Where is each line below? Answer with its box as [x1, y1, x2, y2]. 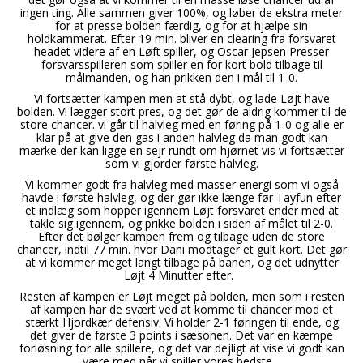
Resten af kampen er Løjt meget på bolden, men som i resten [19, 288, 344, 305]
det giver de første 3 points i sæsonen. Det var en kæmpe [30, 327, 333, 344]
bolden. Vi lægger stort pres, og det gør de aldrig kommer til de [16, 104, 347, 120]
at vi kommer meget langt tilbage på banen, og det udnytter [24, 254, 339, 271]
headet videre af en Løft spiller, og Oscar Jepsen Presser [34, 44, 329, 60]
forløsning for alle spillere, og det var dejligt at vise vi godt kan [19, 340, 344, 357]
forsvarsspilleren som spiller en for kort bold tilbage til [41, 57, 322, 73]
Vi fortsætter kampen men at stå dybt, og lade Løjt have [33, 91, 330, 107]
